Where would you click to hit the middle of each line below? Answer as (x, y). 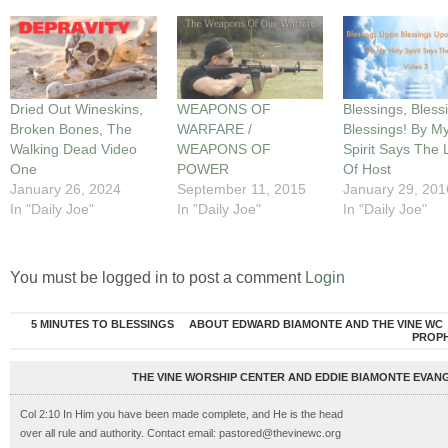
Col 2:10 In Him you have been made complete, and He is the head (181, 414)
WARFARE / (214, 129)
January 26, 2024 (65, 189)
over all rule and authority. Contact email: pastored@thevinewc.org (180, 433)
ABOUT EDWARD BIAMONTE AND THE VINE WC (316, 324)
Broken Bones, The (71, 129)
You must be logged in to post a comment (157, 278)
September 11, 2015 (241, 189)
